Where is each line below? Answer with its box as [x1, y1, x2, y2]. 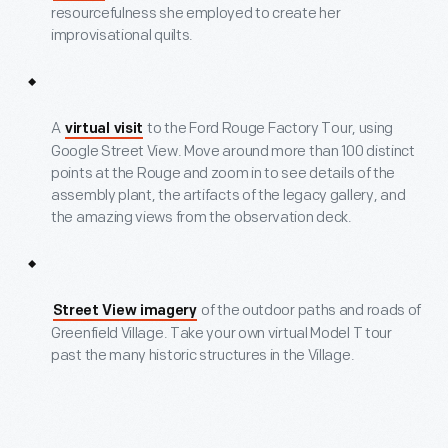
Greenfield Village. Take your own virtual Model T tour [51, 323, 392, 343]
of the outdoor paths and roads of [198, 300, 422, 320]
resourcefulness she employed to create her [51, 3, 341, 23]
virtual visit [64, 121, 144, 137]
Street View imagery [52, 303, 197, 319]
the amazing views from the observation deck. [51, 207, 352, 227]
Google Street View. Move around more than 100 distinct [51, 141, 415, 161]
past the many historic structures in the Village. [51, 345, 355, 365]
